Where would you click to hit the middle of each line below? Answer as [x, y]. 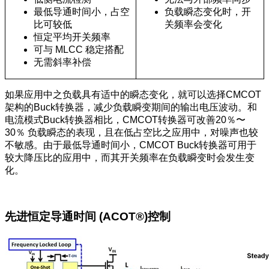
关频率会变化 [194, 25]
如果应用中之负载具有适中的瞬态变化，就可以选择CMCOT [133, 95]
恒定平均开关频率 [72, 37]
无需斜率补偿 [63, 62]
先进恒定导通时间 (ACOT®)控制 [88, 216]
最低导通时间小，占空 [82, 12]
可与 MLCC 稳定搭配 [79, 50]
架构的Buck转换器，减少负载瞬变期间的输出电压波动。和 [131, 107]
